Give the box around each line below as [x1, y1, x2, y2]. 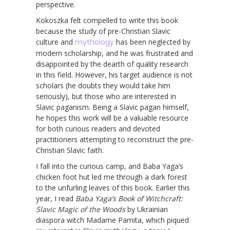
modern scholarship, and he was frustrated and [36, 48, 193, 58]
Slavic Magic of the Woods [36, 204, 125, 214]
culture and [36, 36, 75, 47]
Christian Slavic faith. [36, 145, 104, 155]
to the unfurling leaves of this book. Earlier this [36, 182, 190, 193]
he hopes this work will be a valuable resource [36, 112, 188, 123]
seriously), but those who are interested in [36, 91, 176, 101]
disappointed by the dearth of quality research [36, 59, 188, 69]
